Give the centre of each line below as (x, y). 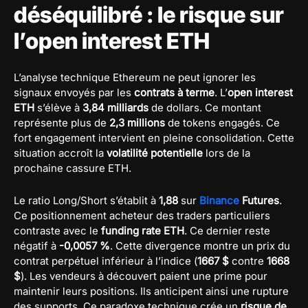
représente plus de (62, 122)
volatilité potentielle (155, 153)
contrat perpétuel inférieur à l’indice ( (106, 261)
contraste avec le (57, 230)
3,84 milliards (115, 107)
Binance (219, 200)
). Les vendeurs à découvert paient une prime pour (144, 276)
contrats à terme (174, 92)
